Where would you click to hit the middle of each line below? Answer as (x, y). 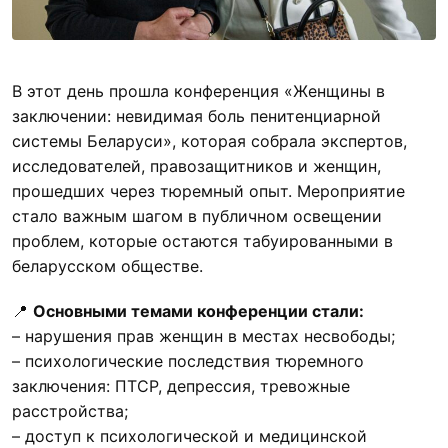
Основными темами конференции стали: (198, 310)
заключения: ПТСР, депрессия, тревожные (181, 385)
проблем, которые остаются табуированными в (202, 240)
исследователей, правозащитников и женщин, (196, 165)
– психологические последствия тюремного (188, 360)
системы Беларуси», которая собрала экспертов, (209, 140)
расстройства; (70, 410)
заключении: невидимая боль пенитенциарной (196, 115)
